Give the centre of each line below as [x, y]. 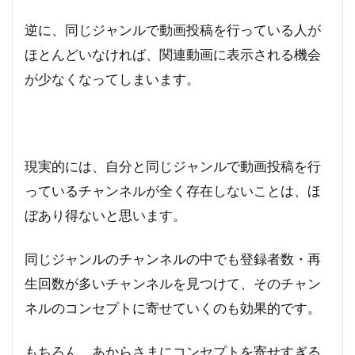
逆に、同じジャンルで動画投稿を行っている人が [173, 30]
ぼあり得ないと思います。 [105, 216]
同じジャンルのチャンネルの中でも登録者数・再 [173, 259]
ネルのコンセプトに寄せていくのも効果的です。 [173, 308]
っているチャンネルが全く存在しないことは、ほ [173, 191]
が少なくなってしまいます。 [112, 79]
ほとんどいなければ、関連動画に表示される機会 [173, 55]
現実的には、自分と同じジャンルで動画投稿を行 [173, 166]
